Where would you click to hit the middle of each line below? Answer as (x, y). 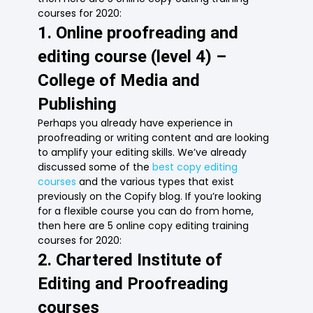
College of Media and (119, 81)
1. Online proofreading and (138, 33)
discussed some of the (95, 167)
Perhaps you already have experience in (136, 123)
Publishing (78, 104)
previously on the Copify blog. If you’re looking (150, 197)
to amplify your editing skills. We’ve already (143, 153)
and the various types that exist (155, 182)
